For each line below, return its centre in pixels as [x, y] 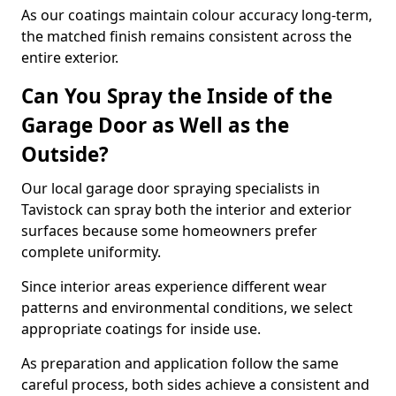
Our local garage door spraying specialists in [171, 188]
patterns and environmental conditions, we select [187, 308]
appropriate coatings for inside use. [141, 329]
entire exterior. [70, 57]
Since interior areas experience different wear [174, 286]
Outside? [65, 154]
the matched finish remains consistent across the [187, 36]
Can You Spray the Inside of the [177, 96]
